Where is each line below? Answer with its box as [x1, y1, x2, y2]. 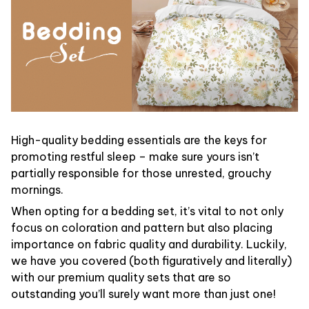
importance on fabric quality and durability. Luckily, [11, 237, 287, 251]
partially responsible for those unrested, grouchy [11, 166, 271, 181]
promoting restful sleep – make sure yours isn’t [11, 150, 259, 164]
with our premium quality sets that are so [11, 270, 231, 284]
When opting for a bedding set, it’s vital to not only [11, 203, 283, 218]
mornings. [11, 183, 63, 197]
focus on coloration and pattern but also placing [11, 220, 272, 235]
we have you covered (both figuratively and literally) [11, 253, 292, 268]
